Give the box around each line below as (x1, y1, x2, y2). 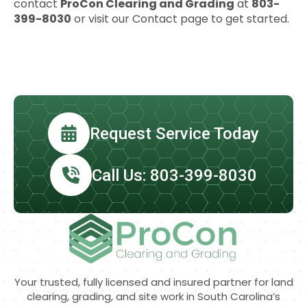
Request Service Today (90, 123, 259, 143)
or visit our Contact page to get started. (71, 11, 289, 27)
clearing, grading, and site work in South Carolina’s (27, 289, 280, 304)
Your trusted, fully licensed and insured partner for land (14, 275, 293, 290)
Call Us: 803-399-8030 (92, 165, 257, 185)
